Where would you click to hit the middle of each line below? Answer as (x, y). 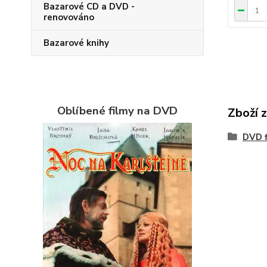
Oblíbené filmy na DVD (117, 111)
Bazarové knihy (76, 43)
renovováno (69, 17)
